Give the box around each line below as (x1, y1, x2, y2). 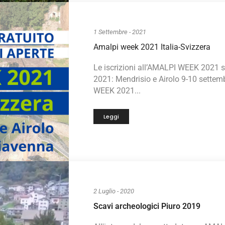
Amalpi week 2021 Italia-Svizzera (93, 42, 210, 52)
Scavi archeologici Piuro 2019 (93, 201, 200, 211)
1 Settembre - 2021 (93, 28, 146, 36)
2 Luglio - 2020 (93, 187, 134, 195)
